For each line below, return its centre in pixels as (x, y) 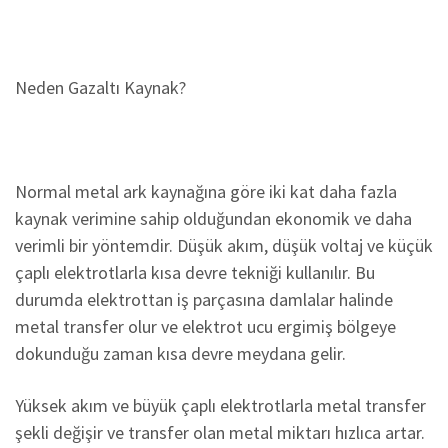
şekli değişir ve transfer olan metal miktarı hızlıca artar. (220, 432)
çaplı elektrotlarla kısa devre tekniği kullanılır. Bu (195, 272)
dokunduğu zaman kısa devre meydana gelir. (180, 353)
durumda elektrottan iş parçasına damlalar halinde (204, 299)
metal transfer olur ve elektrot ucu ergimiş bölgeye (205, 326)
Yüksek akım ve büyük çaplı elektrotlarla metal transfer (220, 405)
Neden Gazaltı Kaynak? (100, 87)
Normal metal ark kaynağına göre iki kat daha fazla (206, 191)
